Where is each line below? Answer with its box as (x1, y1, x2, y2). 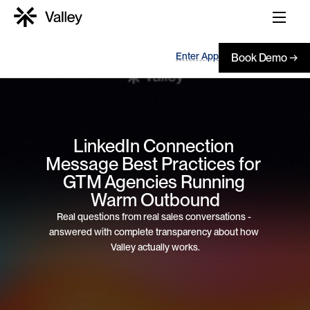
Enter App (176, 50, 219, 62)
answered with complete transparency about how (49, 226, 259, 237)
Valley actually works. (110, 241, 200, 253)
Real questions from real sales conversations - (57, 210, 251, 222)
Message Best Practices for (46, 152, 261, 174)
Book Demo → (231, 51, 298, 64)
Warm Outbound (90, 188, 220, 210)
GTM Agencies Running (62, 170, 245, 192)
